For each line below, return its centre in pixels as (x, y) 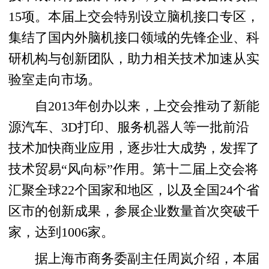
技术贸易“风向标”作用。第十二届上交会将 (134, 169)
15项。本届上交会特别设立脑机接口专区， (134, 17)
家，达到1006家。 (62, 232)
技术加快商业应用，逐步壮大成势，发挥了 (134, 148)
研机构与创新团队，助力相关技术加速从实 (134, 59)
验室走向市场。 (55, 80)
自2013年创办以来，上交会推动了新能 (134, 106)
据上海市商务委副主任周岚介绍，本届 (134, 258)
